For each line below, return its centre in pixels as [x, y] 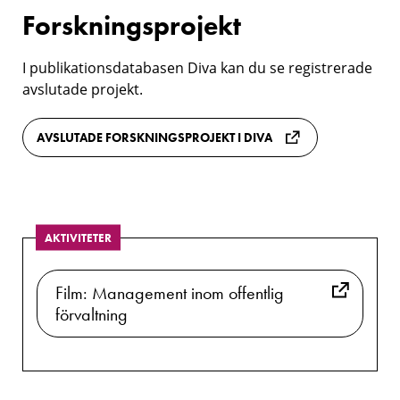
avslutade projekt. [83, 89]
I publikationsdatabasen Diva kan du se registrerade [197, 67]
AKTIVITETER [78, 237]
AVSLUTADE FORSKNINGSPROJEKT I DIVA [154, 137]
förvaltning [92, 314]
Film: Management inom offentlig [170, 292]
